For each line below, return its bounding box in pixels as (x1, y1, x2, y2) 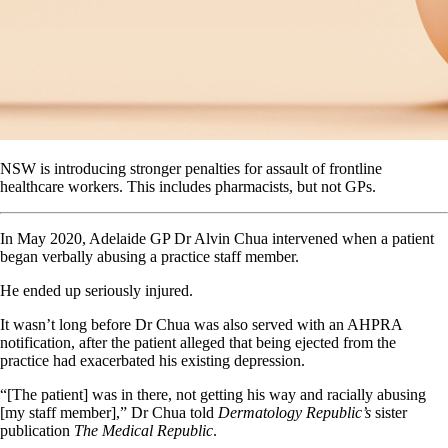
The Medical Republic (74, 421, 213, 439)
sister (371, 403, 407, 421)
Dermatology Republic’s (218, 403, 371, 421)
